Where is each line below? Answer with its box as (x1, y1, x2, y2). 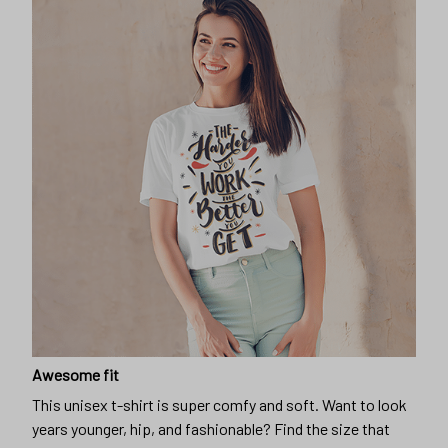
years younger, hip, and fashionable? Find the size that (32, 419, 390, 439)
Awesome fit (32, 364, 119, 384)
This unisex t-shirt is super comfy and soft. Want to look (32, 395, 407, 415)
